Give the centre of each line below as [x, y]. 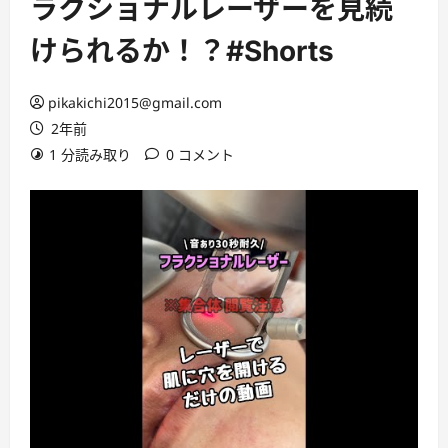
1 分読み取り [90, 154]
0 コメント [200, 154]
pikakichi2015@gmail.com [135, 102]
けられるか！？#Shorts [182, 51]
